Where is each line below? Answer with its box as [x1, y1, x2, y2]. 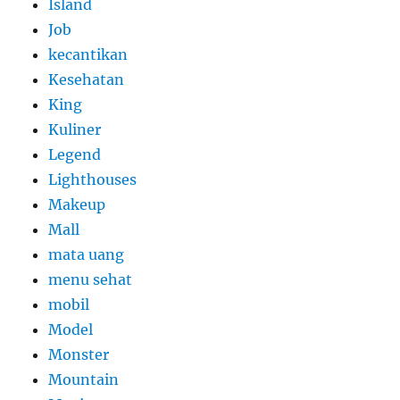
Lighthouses [48, 171, 137, 189]
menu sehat [48, 271, 133, 289]
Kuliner [48, 121, 102, 139]
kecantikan [48, 46, 129, 64]
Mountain [48, 371, 120, 389]
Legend [48, 146, 102, 164]
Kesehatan [48, 71, 125, 89]
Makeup [48, 196, 106, 214]
